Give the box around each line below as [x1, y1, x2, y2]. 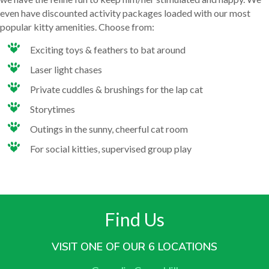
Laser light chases [30, 63, 102, 75]
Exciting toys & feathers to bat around [30, 43, 186, 55]
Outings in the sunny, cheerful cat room [30, 122, 188, 134]
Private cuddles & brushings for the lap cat [30, 83, 203, 95]
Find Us [104, 208, 165, 230]
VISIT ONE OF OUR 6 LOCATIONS [52, 239, 217, 254]
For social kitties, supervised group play [30, 142, 192, 154]
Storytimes [30, 103, 75, 115]
